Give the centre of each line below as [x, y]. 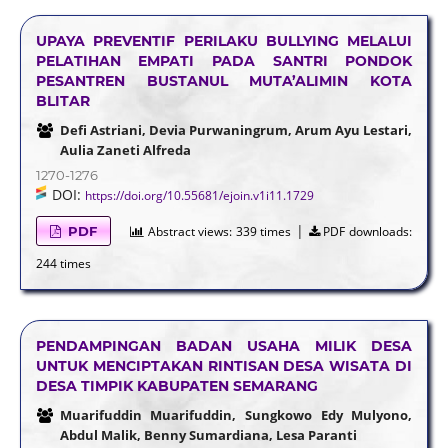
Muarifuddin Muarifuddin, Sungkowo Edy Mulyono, [236, 414]
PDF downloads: [366, 231]
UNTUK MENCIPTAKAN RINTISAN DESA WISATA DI [224, 365]
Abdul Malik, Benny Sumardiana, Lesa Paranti [208, 434]
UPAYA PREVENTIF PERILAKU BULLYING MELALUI [224, 40]
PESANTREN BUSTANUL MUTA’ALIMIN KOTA [224, 80]
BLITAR [62, 100]
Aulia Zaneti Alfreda [125, 149]
